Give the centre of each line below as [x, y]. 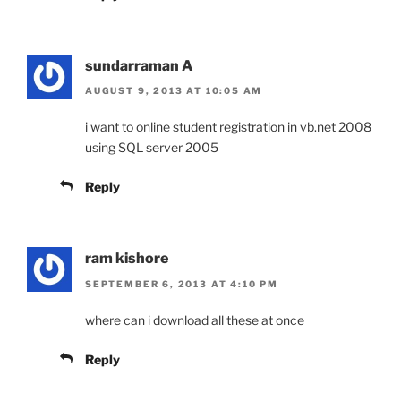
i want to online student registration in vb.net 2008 [228, 127]
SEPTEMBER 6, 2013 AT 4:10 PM [182, 283]
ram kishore [127, 259]
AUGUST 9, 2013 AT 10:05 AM [174, 91]
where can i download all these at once [195, 320]
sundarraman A [139, 65]
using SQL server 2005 [152, 148]
